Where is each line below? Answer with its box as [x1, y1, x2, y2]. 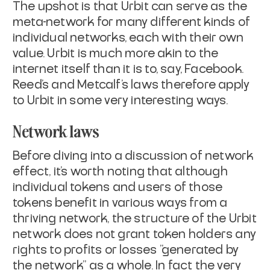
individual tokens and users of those [13, 181, 223, 193]
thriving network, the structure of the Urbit [13, 212, 257, 225]
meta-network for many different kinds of [13, 16, 251, 28]
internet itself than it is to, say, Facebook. [13, 63, 244, 75]
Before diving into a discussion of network [13, 149, 254, 162]
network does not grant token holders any [13, 228, 257, 240]
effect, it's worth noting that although [13, 165, 228, 178]
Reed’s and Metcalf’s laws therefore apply [13, 78, 250, 91]
